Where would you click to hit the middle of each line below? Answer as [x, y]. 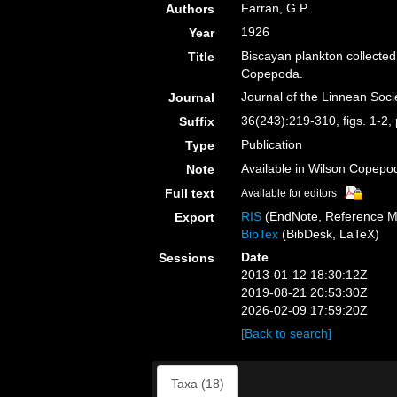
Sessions [187, 258]
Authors [191, 9]
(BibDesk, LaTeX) [329, 234]
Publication [272, 144]
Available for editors [289, 193]
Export [195, 217]
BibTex [260, 234]
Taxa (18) [198, 384]
